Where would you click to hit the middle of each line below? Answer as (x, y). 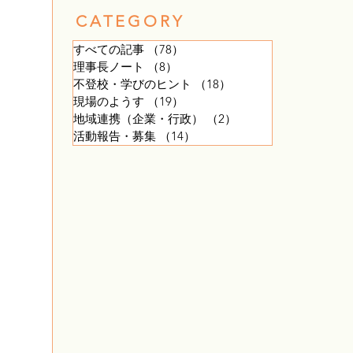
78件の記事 (214, 49)
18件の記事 (261, 84)
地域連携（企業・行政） (138, 119)
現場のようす (109, 101)
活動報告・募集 (115, 136)
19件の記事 (214, 101)
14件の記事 (225, 136)
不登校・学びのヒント (132, 84)
